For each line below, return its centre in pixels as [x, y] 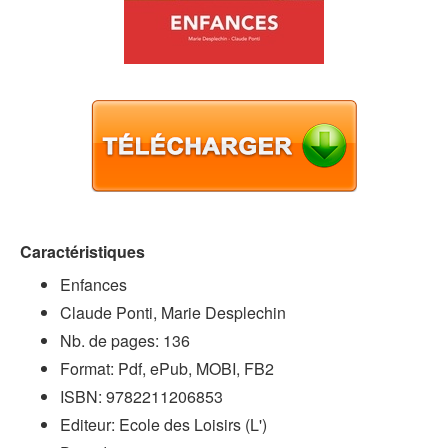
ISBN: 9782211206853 [141, 396]
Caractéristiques [82, 251]
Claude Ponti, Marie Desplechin [173, 312]
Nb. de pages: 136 [125, 340]
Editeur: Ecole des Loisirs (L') [163, 424]
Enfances [93, 284]
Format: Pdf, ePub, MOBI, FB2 [167, 368]
